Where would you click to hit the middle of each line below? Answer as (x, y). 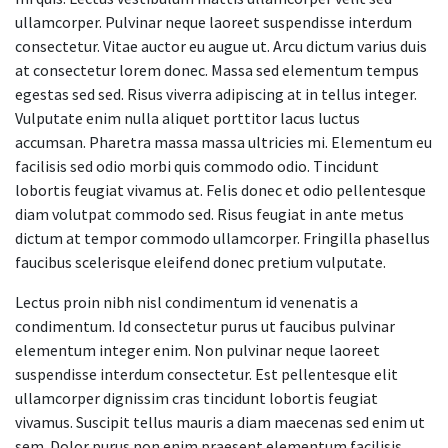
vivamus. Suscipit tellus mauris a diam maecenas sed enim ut (220, 421)
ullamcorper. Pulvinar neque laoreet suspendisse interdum (213, 21)
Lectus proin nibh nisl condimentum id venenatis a (186, 301)
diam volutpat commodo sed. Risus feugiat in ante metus (209, 213)
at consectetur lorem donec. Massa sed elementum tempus (217, 69)
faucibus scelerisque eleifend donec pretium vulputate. (200, 261)
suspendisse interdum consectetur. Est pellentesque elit (206, 373)
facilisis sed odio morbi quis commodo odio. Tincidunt (197, 165)
